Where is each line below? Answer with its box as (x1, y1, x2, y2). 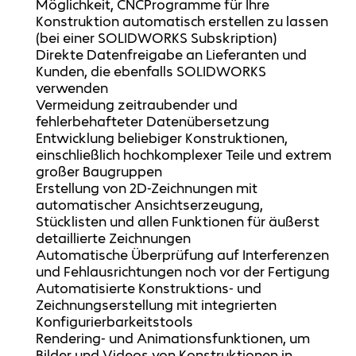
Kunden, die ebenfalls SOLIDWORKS (36, 62, 267, 80)
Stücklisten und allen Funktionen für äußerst (36, 212, 320, 230)
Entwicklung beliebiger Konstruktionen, (36, 129, 288, 147)
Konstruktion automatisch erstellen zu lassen (36, 12, 329, 30)
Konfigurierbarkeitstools (36, 312, 194, 331)
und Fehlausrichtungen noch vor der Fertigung (36, 262, 331, 281)
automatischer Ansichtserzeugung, (36, 195, 264, 214)
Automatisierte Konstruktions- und (36, 279, 262, 297)
